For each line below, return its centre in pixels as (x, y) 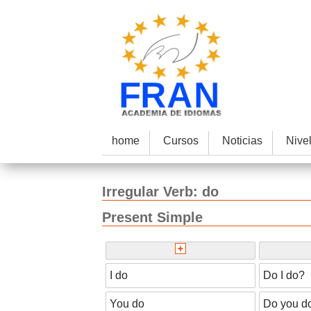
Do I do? (284, 275)
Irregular (131, 192)
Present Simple (152, 218)
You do (127, 303)
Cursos (180, 141)
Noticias (242, 141)
